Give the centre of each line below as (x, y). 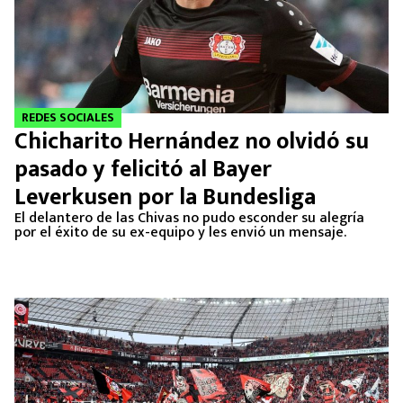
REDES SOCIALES (68, 117)
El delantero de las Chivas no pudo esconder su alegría (189, 218)
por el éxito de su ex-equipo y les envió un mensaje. (180, 233)
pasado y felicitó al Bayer (143, 170)
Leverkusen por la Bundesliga (165, 197)
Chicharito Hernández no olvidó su (192, 142)
